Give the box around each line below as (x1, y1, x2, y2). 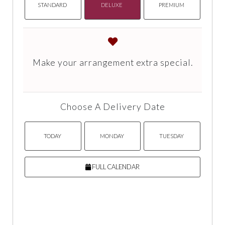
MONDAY (99, 133, 124, 140)
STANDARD (38, 2, 67, 8)
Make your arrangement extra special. (32, 57, 193, 68)
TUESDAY (159, 133, 184, 140)
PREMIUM (159, 2, 185, 8)
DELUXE (101, 2, 123, 8)
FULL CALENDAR (91, 163, 140, 171)
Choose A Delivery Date (60, 101, 165, 113)
